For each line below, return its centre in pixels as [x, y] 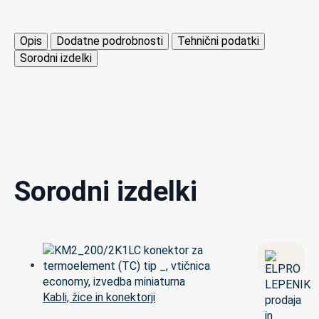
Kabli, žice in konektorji [99, 297]
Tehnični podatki [218, 41]
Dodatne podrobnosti [110, 41]
